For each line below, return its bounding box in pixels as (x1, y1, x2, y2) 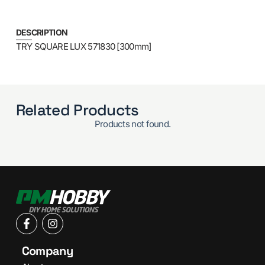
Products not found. (94, 118, 171, 130)
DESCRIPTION (15, 27, 68, 38)
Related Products (15, 99, 139, 120)
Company (21, 243, 73, 258)
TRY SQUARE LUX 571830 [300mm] (15, 41, 151, 53)
